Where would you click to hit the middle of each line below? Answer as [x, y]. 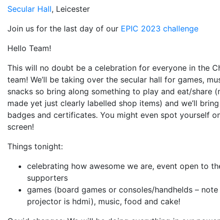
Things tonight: [35, 147]
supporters [47, 178]
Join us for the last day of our [64, 29]
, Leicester [71, 9]
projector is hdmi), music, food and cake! [104, 202]
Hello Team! [29, 48]
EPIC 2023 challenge [160, 29]
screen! [21, 127]
